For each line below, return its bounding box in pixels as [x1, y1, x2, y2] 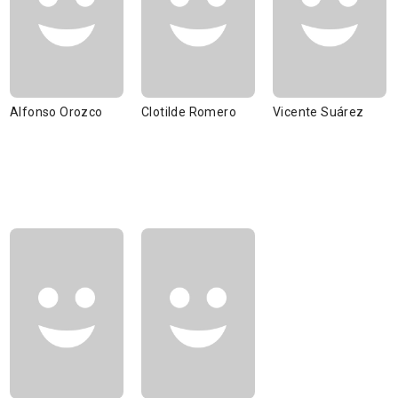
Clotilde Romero [141, 105, 236, 119]
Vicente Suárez [273, 105, 364, 119]
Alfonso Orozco [10, 105, 103, 119]
